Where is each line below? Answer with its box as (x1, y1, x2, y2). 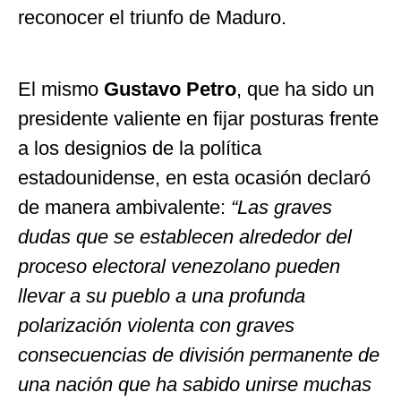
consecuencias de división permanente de (18, 344, 380, 367)
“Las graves (231, 196, 332, 219)
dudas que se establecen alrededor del (18, 226, 352, 249)
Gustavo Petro (104, 78, 236, 101)
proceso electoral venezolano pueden (18, 255, 340, 278)
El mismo (18, 78, 104, 101)
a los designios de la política (18, 137, 261, 160)
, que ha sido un (236, 78, 374, 101)
